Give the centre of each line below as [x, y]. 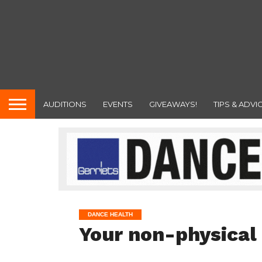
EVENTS [118, 104]
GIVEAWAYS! [173, 104]
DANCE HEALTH [110, 214]
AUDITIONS [65, 104]
